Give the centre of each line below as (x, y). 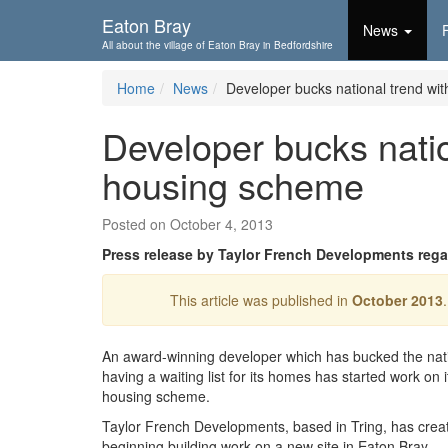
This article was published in (261, 300)
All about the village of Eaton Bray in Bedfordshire (217, 45)
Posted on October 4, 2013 (187, 224)
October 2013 (397, 300)
